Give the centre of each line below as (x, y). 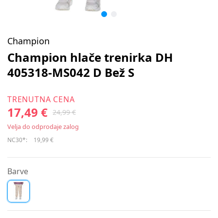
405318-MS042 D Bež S (71, 72)
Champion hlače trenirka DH (90, 57)
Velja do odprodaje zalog (43, 127)
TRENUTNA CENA (41, 99)
